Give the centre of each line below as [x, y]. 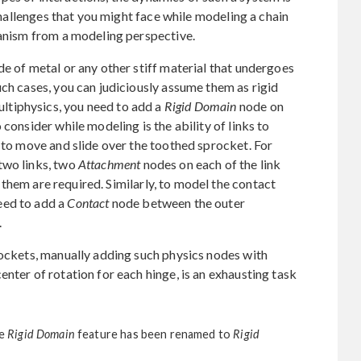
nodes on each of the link [211, 164]
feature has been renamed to [154, 334]
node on [260, 106]
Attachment [109, 164]
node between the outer [177, 203]
